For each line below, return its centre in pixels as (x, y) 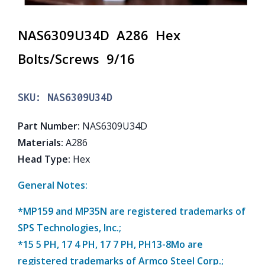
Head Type (43, 159)
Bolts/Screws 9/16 (78, 58)
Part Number (48, 126)
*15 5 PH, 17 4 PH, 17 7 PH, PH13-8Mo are (110, 244)
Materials (39, 142)
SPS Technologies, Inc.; (70, 227)
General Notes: (53, 185)
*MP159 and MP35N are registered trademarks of (132, 211)
